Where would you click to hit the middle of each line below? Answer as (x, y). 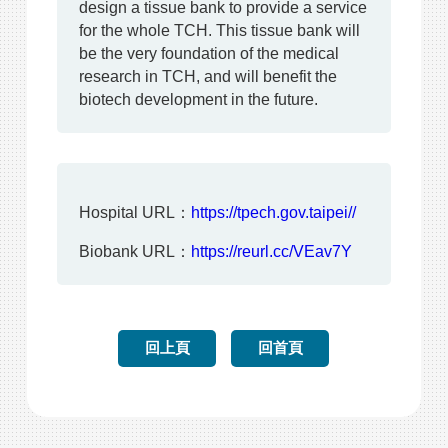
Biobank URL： (134, 251)
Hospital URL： (134, 211)
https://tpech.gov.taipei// (273, 211)
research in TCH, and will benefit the (207, 75)
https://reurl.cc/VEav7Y (271, 251)
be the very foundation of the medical (208, 52)
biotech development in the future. (198, 98)
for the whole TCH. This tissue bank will (219, 29)
